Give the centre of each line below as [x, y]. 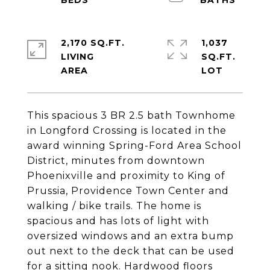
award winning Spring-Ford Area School [134, 146]
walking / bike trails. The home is [114, 206]
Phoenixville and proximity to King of [126, 176]
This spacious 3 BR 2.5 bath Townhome [131, 115]
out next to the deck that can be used [131, 251]
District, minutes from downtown [116, 161]
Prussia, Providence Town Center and [128, 191]
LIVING [77, 57]
